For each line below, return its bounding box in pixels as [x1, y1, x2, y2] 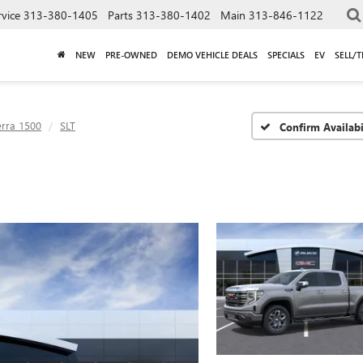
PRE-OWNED [105, 48, 157, 61]
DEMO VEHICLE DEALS [167, 48, 258, 61]
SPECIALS [267, 48, 305, 61]
